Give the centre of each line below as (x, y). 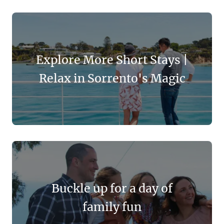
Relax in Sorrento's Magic (112, 78)
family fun (112, 206)
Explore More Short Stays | (112, 59)
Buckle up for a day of (112, 188)
